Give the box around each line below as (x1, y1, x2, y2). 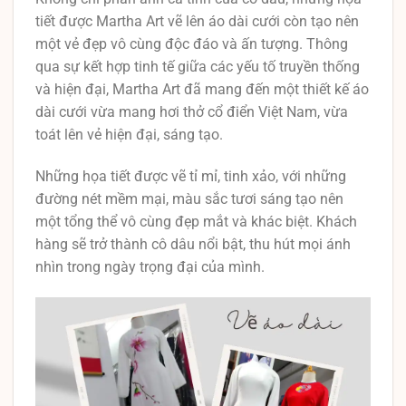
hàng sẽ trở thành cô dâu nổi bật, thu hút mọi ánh (35, 236, 351, 254)
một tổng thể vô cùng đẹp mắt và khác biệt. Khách (35, 213, 357, 231)
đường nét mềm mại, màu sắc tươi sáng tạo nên (35, 190, 343, 208)
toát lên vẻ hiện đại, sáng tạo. (35, 126, 223, 144)
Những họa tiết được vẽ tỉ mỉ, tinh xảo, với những (35, 168, 346, 186)
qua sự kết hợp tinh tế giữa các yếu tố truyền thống (35, 58, 360, 76)
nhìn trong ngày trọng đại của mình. (35, 258, 265, 276)
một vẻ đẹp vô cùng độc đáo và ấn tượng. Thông (35, 35, 348, 53)
